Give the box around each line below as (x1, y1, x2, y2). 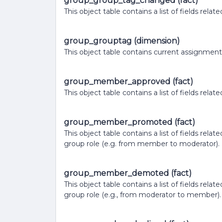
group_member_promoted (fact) (64, 117, 195, 127)
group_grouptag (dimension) (64, 36, 180, 46)
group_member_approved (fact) (64, 77, 193, 86)
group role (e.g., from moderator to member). (64, 190, 221, 199)
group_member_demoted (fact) (64, 168, 192, 178)
